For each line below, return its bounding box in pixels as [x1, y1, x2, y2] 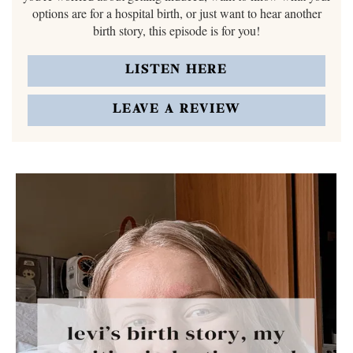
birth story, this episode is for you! [93, 22, 260, 39]
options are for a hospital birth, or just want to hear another [32, 5, 321, 21]
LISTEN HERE [125, 65, 228, 76]
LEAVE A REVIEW [113, 104, 240, 116]
